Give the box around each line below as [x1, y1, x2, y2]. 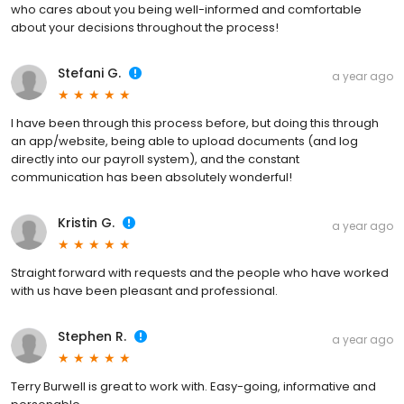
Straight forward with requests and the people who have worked [11, 263, 389, 281]
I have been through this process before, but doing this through [11, 114, 379, 132]
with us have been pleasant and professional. [11, 281, 278, 299]
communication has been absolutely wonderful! [11, 168, 292, 186]
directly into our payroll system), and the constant [11, 150, 299, 168]
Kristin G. [58, 213, 115, 232]
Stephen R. [58, 326, 126, 345]
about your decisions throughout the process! [11, 18, 279, 36]
